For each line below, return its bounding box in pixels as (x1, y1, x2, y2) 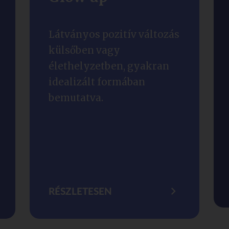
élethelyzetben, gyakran (49, 60, 170, 72)
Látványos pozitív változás (49, 28, 180, 40)
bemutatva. (49, 91, 104, 104)
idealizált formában (49, 76, 146, 88)
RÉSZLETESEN (49, 187, 112, 197)
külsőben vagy (49, 44, 121, 56)
